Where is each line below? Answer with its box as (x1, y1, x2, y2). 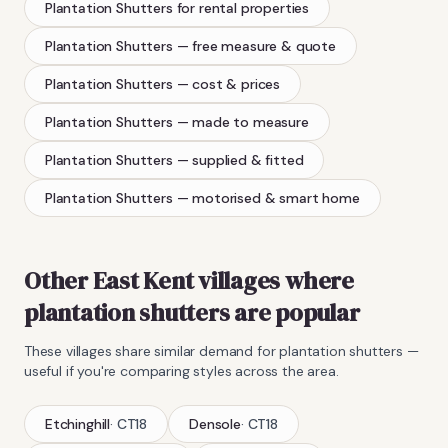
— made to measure (176, 112, 309, 131)
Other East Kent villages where (24, 263, 354, 297)
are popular (229, 295, 360, 329)
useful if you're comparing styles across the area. (24, 361, 339, 380)
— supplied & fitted (176, 150, 304, 169)
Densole (189, 414, 241, 433)
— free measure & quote (176, 36, 336, 55)
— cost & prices (176, 74, 281, 93)
